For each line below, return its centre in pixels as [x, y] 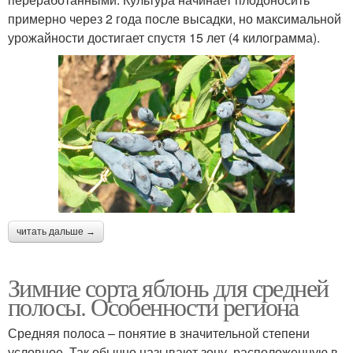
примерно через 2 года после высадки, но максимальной [175, 18]
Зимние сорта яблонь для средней [168, 287]
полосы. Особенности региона [153, 306]
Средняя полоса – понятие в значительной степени [159, 333]
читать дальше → [56, 231]
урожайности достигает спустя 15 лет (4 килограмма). [164, 37]
